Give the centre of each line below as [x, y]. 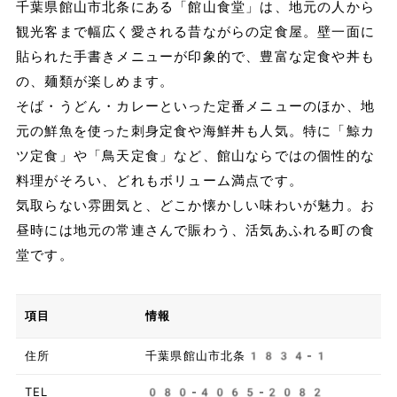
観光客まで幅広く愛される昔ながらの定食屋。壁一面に [195, 32]
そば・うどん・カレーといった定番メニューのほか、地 [195, 107]
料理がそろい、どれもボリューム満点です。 [159, 181]
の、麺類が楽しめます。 [95, 82]
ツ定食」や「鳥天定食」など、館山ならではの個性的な [195, 156]
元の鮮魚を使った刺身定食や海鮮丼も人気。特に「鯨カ [195, 132]
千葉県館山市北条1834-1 [237, 356]
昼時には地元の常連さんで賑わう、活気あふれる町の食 [195, 231]
